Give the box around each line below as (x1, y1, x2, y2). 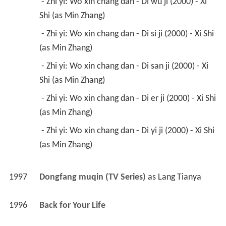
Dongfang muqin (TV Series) (39, 172, 146, 182)
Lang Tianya (157, 172, 201, 182)
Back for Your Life (39, 200, 107, 210)
